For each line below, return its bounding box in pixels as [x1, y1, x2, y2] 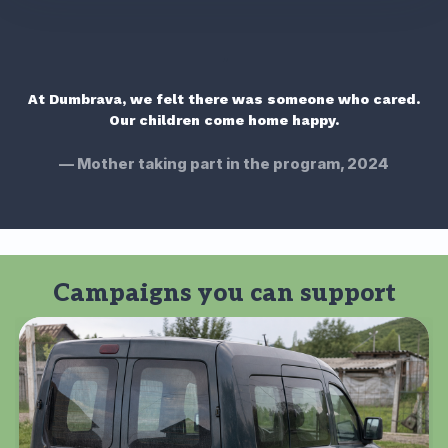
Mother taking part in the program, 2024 [77, 153, 389, 173]
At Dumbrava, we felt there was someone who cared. [28, 90, 420, 107]
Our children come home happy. [109, 111, 339, 128]
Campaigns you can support [52, 278, 396, 308]
